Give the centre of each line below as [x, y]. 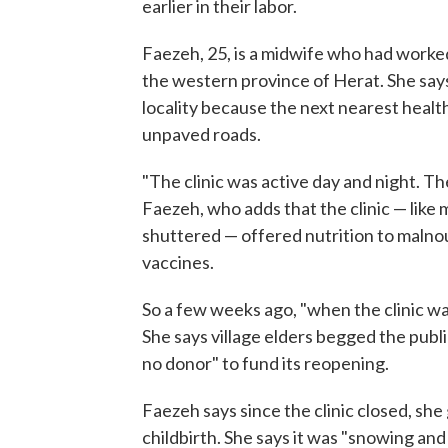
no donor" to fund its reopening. [265, 363]
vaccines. [178, 262]
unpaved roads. [201, 134]
